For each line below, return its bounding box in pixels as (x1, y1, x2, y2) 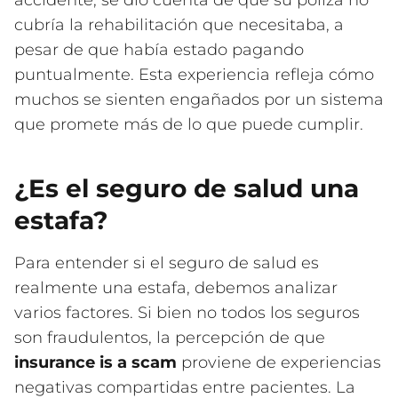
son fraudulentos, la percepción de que (14, 328, 325, 348)
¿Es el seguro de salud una (14, 173, 359, 204)
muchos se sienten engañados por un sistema (14, 90, 384, 110)
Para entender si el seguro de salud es (14, 253, 319, 274)
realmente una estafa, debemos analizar (14, 278, 338, 298)
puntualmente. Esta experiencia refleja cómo (14, 65, 374, 85)
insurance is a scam (14, 353, 177, 373)
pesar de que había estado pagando (14, 40, 304, 60)
